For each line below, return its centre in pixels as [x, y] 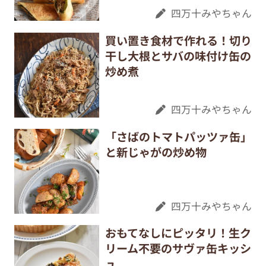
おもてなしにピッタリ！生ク [178, 233]
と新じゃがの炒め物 [156, 152]
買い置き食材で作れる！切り [178, 40]
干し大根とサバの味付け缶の [178, 56]
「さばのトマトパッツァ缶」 [178, 137]
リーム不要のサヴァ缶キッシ [178, 248]
